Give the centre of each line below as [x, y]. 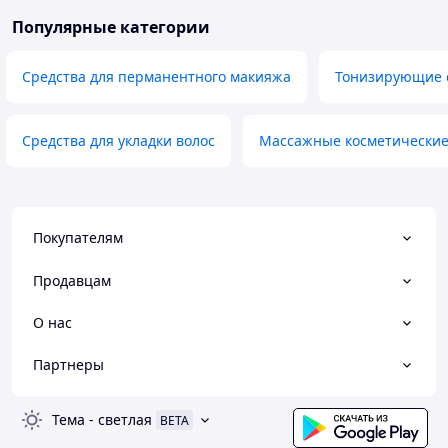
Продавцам [72, 280]
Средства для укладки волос [118, 141]
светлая [125, 420]
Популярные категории [111, 27]
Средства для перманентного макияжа [156, 77]
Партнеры [68, 365]
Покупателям [78, 238]
